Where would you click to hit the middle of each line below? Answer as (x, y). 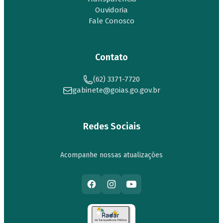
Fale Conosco (111, 21)
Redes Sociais (111, 126)
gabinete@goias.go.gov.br (116, 90)
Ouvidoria (111, 10)
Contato (111, 57)
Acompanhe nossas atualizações (111, 155)
